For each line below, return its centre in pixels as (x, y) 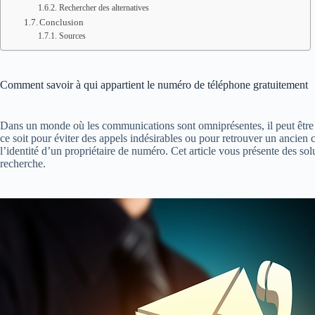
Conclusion (62, 22)
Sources (72, 36)
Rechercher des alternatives (104, 8)
